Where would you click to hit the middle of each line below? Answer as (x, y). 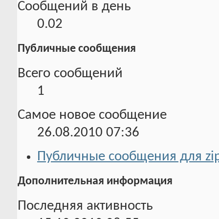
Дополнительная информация (95, 181)
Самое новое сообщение (92, 115)
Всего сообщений (70, 73)
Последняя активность (85, 206)
